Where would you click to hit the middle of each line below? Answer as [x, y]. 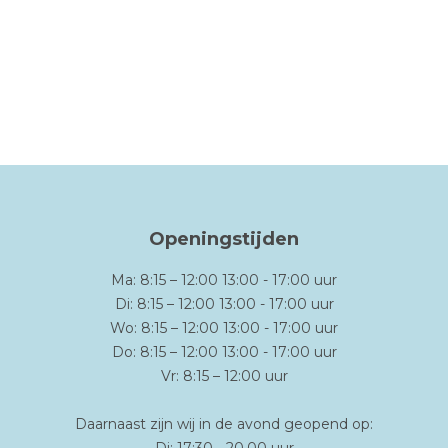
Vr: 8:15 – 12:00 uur [224, 376]
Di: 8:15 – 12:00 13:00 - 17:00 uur [224, 304]
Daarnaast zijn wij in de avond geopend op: [224, 424]
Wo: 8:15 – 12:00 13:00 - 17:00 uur [224, 328]
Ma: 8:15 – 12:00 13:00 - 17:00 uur [224, 280]
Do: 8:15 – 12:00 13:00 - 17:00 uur [224, 352]
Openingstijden [224, 239]
